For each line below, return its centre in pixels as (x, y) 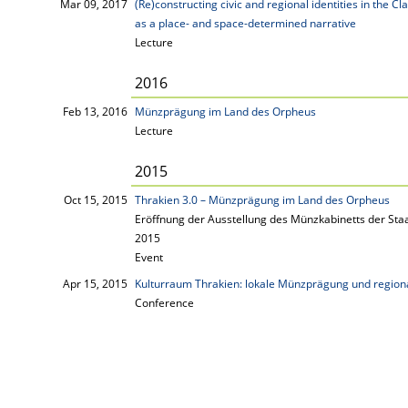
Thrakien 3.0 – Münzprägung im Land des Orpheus (262, 200)
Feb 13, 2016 (95, 112)
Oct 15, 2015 (96, 200)
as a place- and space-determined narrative (245, 23)
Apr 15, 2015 (95, 284)
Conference (164, 303)
